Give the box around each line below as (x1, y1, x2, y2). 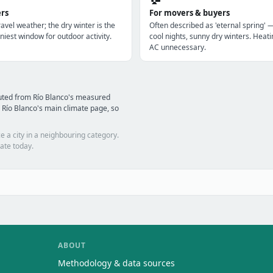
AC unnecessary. (149, 42, 206, 52)
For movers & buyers (149, 7, 230, 18)
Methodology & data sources (58, 257, 175, 269)
